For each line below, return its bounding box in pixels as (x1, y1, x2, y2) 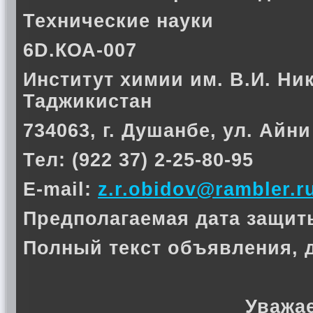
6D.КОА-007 (23, 40, 137, 61)
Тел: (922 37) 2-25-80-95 (23, 150, 254, 170)
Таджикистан (23, 91, 152, 112)
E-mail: (23, 179, 98, 200)
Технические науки (23, 10, 214, 31)
